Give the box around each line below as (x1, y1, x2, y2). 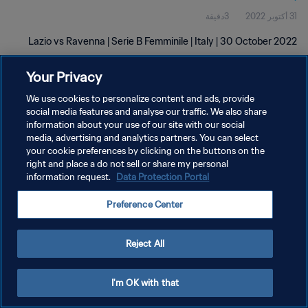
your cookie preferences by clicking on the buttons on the (26, 145, 265, 157)
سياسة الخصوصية (236, 123, 297, 133)
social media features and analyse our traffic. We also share (26, 106, 267, 118)
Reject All (125, 238, 165, 250)
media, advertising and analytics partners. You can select (26, 132, 259, 144)
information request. (26, 171, 113, 183)
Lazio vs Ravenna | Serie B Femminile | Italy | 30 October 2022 (28, 35, 297, 47)
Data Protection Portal (116, 171, 210, 183)
